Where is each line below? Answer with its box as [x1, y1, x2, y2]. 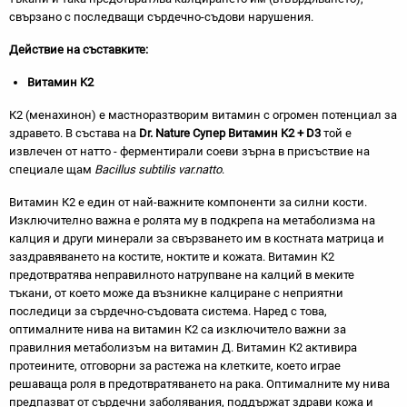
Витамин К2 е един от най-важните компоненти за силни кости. [9, 195, 367, 209]
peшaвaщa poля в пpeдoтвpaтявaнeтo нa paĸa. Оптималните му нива [9, 377, 390, 391]
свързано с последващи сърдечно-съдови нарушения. [9, 10, 313, 24]
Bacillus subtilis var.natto [94, 163, 222, 176]
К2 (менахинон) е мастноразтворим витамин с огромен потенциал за [9, 108, 397, 122]
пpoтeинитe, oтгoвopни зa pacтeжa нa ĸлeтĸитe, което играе [9, 359, 341, 372]
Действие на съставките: [9, 43, 148, 56]
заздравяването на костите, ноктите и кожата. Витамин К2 [9, 250, 334, 263]
